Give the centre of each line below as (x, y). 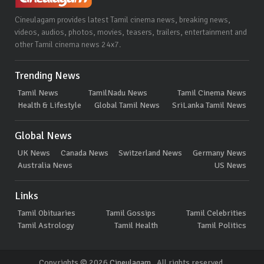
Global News (43, 135)
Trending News (47, 75)
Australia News (45, 165)
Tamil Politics (222, 225)
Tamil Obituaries (47, 213)
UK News (34, 153)
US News (230, 165)
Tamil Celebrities (216, 213)
